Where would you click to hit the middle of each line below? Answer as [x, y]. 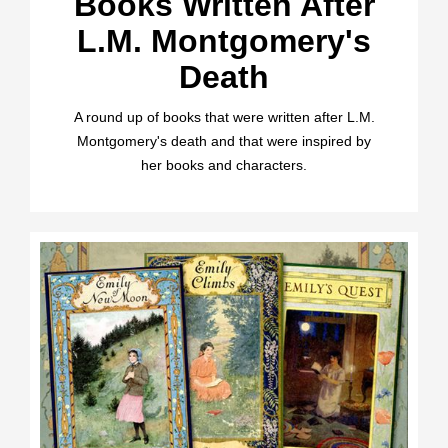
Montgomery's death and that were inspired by [224, 141]
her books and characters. [224, 165]
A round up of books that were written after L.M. [224, 117]
